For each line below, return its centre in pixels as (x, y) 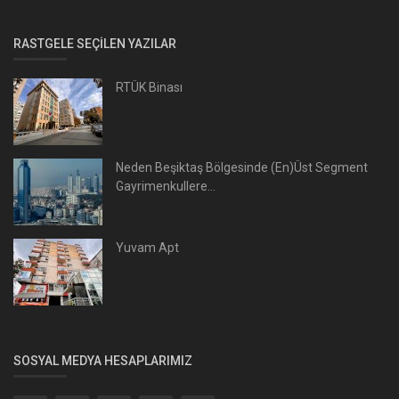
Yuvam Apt (147, 247)
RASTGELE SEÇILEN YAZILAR (95, 43)
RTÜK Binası (149, 87)
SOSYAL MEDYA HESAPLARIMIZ (103, 360)
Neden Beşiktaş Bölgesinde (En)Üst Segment (242, 167)
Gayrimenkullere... (166, 186)
